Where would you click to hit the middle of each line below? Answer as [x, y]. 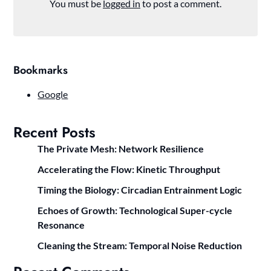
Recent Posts [55, 132]
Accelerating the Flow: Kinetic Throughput [129, 169]
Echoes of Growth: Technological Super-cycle [135, 211]
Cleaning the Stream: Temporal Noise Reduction [140, 246]
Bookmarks [41, 70]
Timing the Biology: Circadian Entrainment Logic [140, 190]
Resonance [61, 225]
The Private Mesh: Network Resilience [121, 149]
